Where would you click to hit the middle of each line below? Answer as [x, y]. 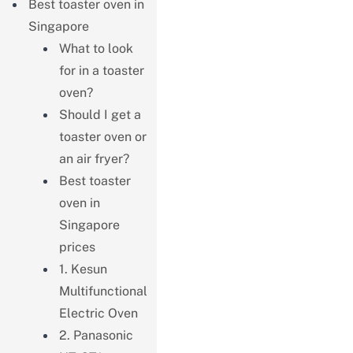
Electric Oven [98, 313]
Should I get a [100, 114]
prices [77, 247]
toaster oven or [102, 136]
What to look [96, 48]
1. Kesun [83, 269]
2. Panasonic [96, 335]
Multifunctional [103, 291]
